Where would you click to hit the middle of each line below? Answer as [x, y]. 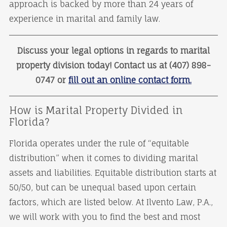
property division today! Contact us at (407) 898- [113, 66]
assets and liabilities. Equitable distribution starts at [112, 173]
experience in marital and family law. [84, 19]
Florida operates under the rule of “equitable [99, 144]
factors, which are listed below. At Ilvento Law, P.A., [111, 202]
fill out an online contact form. [130, 80]
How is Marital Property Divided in [96, 110]
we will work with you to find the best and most [104, 217]
